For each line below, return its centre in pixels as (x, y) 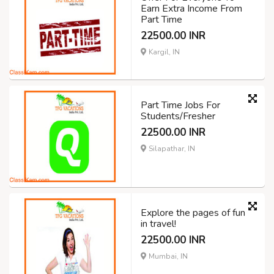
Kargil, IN (163, 52)
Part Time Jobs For (180, 105)
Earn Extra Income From (191, 9)
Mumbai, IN (167, 256)
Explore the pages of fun (193, 213)
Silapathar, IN (171, 148)
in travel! (158, 224)
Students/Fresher (178, 116)
